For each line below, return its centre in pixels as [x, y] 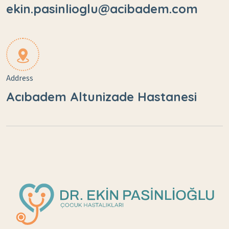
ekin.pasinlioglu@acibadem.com [102, 9]
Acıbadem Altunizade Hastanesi [101, 97]
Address [20, 78]
